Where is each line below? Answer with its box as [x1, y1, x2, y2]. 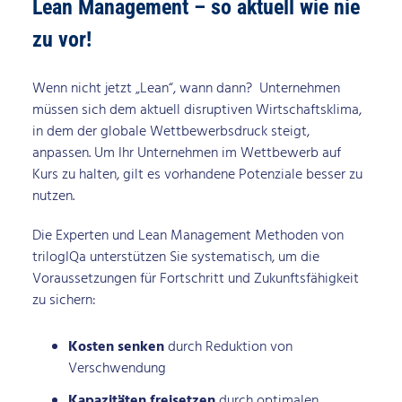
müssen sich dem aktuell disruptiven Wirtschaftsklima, [31, 98, 362, 122]
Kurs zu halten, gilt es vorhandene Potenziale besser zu [31, 162, 363, 187]
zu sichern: [31, 288, 96, 312]
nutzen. [31, 184, 74, 208]
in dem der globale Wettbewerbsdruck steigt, [31, 119, 310, 144]
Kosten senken [67, 335, 164, 359]
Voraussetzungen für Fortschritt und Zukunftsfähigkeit [31, 267, 359, 291]
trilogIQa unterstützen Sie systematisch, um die [31, 245, 319, 269]
